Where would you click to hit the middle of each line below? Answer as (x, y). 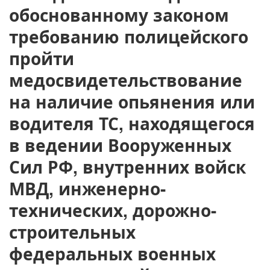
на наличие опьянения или (132, 102)
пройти (42, 58)
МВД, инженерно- (87, 188)
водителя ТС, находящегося (132, 123)
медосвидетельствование (126, 80)
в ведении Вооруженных (120, 145)
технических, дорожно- (113, 210)
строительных (72, 232)
